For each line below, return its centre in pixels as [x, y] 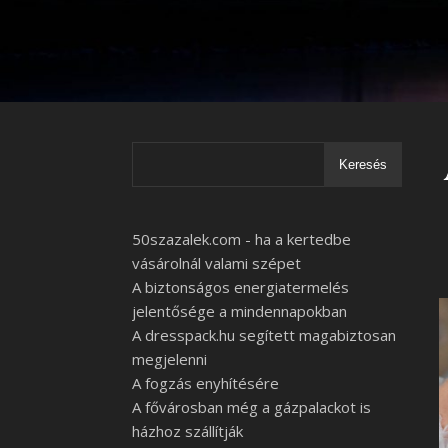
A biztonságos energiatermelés [240, 287]
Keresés [363, 164]
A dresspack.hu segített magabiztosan [264, 335]
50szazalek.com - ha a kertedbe [241, 239]
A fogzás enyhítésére [205, 383]
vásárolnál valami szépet [216, 263]
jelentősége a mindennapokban [239, 311]
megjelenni [169, 359]
